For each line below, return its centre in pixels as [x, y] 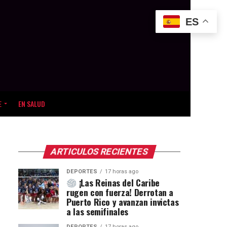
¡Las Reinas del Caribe [118, 183]
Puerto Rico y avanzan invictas [123, 202]
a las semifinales [98, 212]
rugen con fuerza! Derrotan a [120, 192]
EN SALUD [32, 104]
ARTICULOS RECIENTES [99, 152]
